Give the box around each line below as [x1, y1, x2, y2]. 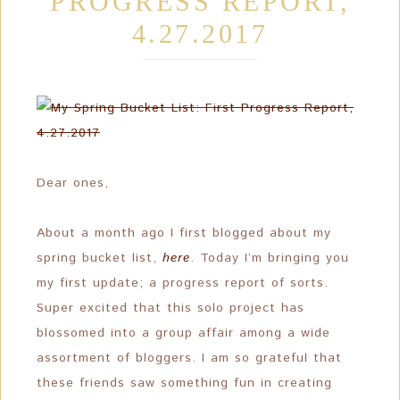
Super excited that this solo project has [37, 299, 304, 317]
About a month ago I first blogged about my [37, 224, 331, 242]
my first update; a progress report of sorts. [37, 274, 329, 292]
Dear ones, [37, 174, 109, 192]
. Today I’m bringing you [190, 249, 349, 267]
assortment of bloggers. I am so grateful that [37, 349, 342, 367]
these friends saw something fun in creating [37, 374, 332, 392]
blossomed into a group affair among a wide [37, 324, 330, 342]
